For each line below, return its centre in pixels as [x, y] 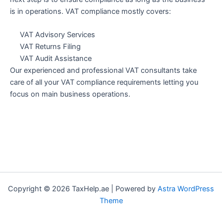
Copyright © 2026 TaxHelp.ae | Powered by [83, 189]
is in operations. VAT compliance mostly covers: [90, 11]
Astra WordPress [186, 189]
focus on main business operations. [70, 94]
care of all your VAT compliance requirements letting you [104, 83]
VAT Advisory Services [57, 35]
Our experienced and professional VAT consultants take [103, 71]
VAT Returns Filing [50, 47]
